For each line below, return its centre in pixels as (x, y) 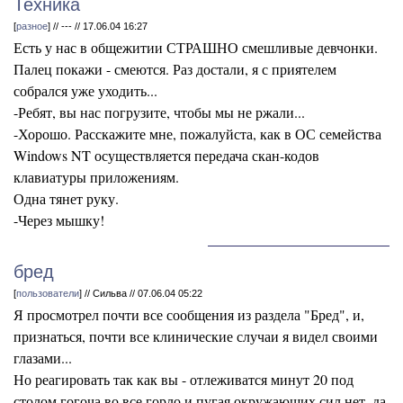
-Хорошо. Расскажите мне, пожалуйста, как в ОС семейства (197, 134)
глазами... (43, 358)
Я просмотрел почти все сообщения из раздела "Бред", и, (189, 314)
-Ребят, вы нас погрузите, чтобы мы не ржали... (159, 112)
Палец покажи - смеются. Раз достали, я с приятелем (175, 69)
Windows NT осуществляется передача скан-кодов (166, 155)
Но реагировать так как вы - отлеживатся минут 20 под (184, 379)
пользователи (48, 293)
